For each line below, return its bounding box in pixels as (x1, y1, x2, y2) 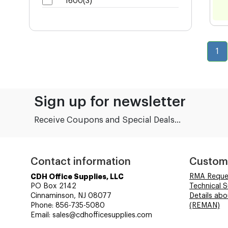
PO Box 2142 (31, 182, 76, 190)
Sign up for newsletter (34, 94, 186, 109)
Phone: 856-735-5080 (31, 202, 105, 209)
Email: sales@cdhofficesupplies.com (31, 211, 152, 219)
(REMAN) (189, 202, 220, 209)
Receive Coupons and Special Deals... (34, 116, 181, 124)
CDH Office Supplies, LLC (31, 173, 124, 180)
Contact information (31, 156, 131, 167)
